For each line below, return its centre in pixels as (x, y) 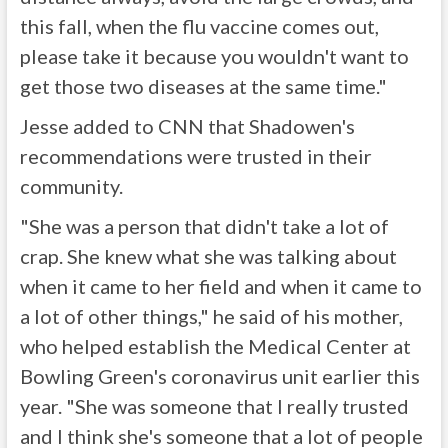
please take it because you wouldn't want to (214, 56)
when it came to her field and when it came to (220, 286)
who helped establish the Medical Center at (215, 346)
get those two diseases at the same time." (203, 86)
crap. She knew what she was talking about (208, 256)
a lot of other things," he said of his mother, (211, 316)
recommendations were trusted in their (195, 156)
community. (71, 186)
